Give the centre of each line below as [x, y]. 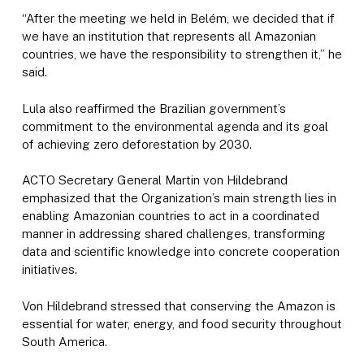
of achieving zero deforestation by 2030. [136, 144]
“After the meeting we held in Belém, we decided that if [178, 18]
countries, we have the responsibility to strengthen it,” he [182, 54]
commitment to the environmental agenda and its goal [175, 126]
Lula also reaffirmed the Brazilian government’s [154, 108]
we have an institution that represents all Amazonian [169, 36]
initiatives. [49, 269]
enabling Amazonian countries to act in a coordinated [170, 216]
